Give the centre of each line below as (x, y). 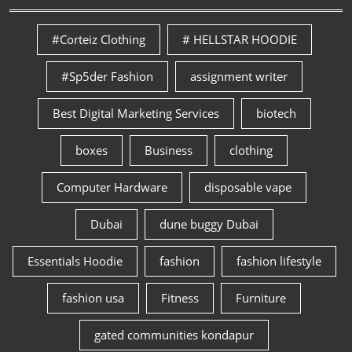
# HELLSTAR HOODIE (239, 40)
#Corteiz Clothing (98, 40)
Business (169, 150)
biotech (276, 114)
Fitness (180, 298)
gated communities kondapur (174, 335)
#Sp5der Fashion (107, 77)
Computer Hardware (112, 187)
